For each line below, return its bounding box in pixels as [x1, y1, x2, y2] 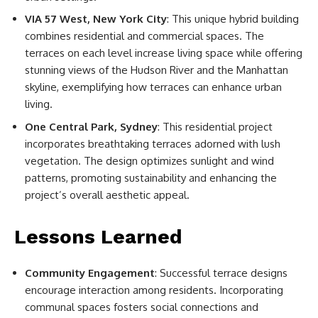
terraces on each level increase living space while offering [25, 46, 302, 60]
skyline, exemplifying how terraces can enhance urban [25, 80, 282, 94]
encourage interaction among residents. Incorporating [25, 283, 283, 297]
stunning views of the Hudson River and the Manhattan [25, 63, 288, 77]
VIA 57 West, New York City [25, 12, 167, 26]
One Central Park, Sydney [25, 119, 158, 133]
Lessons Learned [14, 224, 182, 248]
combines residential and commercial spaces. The [25, 29, 264, 43]
